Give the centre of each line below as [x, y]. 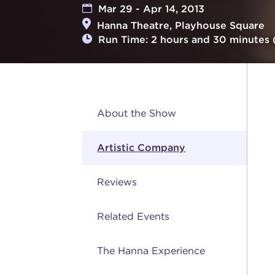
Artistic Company [141, 147]
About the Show [137, 113]
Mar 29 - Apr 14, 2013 [149, 9]
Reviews [117, 182]
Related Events [134, 216]
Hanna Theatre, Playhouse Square [178, 25]
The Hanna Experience [151, 250]
